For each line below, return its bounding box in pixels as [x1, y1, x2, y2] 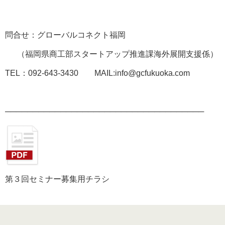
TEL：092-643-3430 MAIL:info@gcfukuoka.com [5, 68, 190, 77]
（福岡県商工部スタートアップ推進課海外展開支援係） [5, 49, 218, 58]
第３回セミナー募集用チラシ [5, 174, 109, 183]
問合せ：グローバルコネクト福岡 [5, 30, 126, 39]
